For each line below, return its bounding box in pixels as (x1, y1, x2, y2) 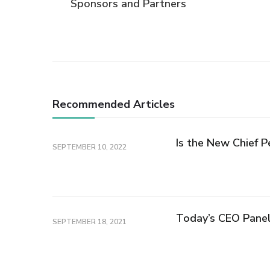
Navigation (52, 10, 169, 42)
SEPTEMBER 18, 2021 (52, 216, 127, 227)
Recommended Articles (52, 97, 175, 112)
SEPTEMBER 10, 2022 (52, 142, 127, 152)
